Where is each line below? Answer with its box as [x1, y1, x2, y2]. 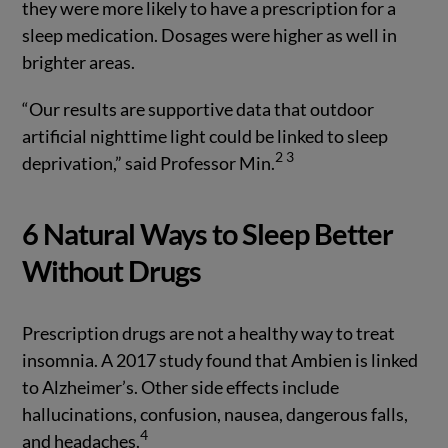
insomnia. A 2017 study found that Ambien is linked [22, 348, 419, 371]
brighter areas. [22, 50, 136, 73]
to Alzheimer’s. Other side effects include [22, 375, 340, 398]
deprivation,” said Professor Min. [22, 151, 276, 174]
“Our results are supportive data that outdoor [22, 97, 375, 120]
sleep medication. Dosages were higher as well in [22, 23, 398, 46]
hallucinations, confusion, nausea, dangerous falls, [22, 402, 409, 425]
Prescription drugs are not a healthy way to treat [22, 321, 396, 344]
